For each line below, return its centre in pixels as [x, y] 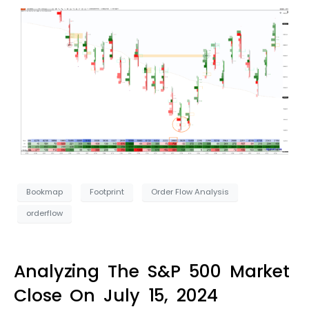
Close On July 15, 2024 [116, 295]
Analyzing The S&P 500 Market [152, 271]
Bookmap [44, 192]
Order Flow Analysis [190, 192]
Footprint [107, 192]
